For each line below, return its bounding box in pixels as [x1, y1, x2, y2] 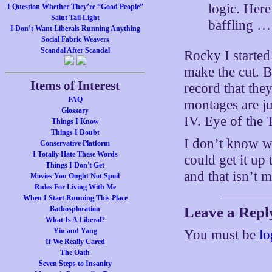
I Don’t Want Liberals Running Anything [10, 24, 140, 33]
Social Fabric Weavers [41, 35, 109, 44]
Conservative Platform [40, 139, 110, 148]
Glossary [61, 106, 89, 115]
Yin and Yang [53, 226, 97, 235]
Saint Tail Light [50, 13, 100, 22]
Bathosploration [50, 205, 101, 213]
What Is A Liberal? [45, 216, 105, 224]
